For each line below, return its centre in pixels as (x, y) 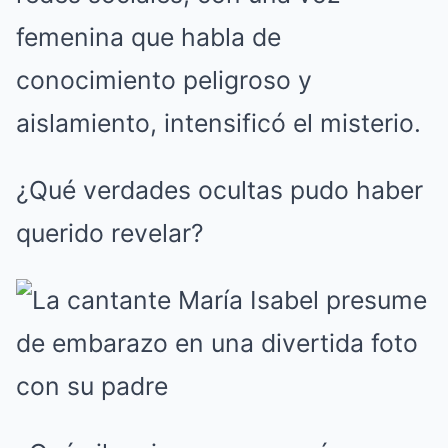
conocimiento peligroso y (164, 79)
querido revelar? (110, 232)
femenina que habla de (148, 36)
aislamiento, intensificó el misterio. (218, 122)
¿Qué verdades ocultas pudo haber (219, 189)
